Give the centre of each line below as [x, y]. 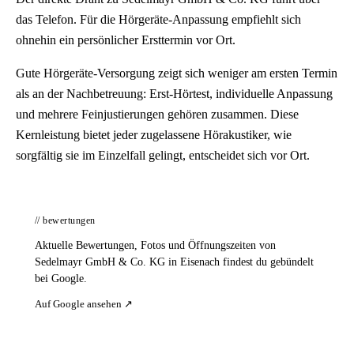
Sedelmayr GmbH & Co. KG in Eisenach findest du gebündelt [174, 262]
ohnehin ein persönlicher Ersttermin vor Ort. [126, 40]
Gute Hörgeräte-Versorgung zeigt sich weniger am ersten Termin [177, 73]
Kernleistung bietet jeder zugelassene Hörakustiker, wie [154, 135]
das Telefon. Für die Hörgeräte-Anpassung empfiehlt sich [158, 19]
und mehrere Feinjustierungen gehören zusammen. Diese [157, 114]
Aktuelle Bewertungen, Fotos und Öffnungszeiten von [155, 245]
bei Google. [61, 279]
